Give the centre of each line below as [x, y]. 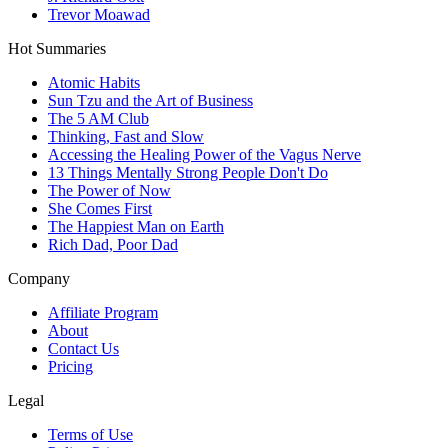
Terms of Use [90, 434]
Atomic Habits [94, 82]
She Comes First [100, 208]
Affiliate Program [103, 312]
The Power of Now [109, 190]
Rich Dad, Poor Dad [113, 244]
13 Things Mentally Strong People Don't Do [188, 172]
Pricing [70, 366]
